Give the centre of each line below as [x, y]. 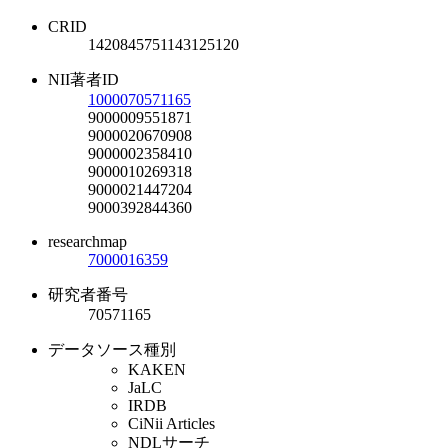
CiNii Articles [171, 423]
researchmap [87, 241]
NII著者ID [83, 79]
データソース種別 [112, 349]
